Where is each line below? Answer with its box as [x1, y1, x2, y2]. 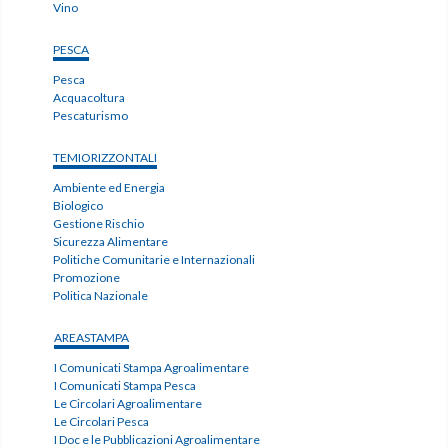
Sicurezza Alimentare [53, 234, 169, 250]
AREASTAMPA [53, 330, 129, 346]
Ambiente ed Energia [53, 180, 166, 196]
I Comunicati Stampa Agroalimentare [53, 360, 249, 376]
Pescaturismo [53, 108, 129, 124]
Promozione [53, 270, 121, 286]
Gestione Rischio [53, 216, 145, 232]
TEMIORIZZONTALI [53, 150, 158, 166]
